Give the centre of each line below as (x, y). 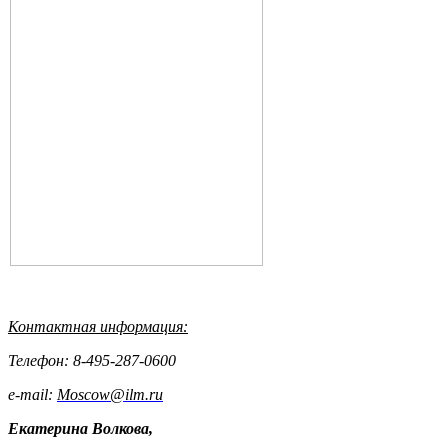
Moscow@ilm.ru (110, 395)
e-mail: (32, 395)
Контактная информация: (98, 327)
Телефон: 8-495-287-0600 (92, 361)
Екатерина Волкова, (80, 429)
